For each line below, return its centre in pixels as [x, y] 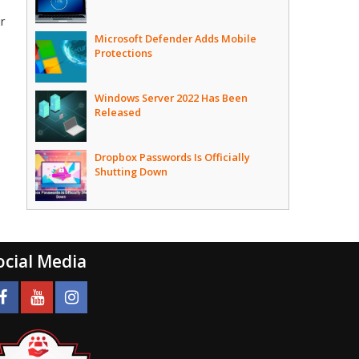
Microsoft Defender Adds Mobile [176, 38]
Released [118, 112]
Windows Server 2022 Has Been [171, 98]
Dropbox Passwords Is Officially [173, 157]
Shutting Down [131, 171]
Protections [124, 53]
